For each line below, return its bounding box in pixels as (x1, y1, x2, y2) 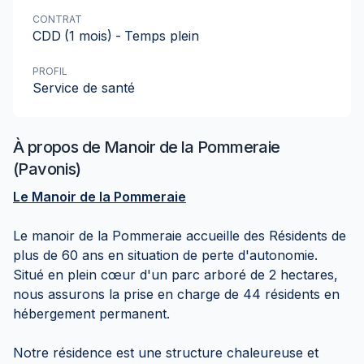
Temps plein (124, 28, 199, 44)
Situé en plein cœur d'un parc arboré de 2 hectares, (13, 266, 338, 283)
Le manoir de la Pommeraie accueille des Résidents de (13, 227, 346, 244)
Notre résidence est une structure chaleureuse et (13, 344, 318, 361)
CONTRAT (32, 13, 82, 25)
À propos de (13, 137, 104, 157)
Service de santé (32, 80, 135, 96)
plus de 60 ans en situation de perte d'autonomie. (13, 247, 318, 263)
